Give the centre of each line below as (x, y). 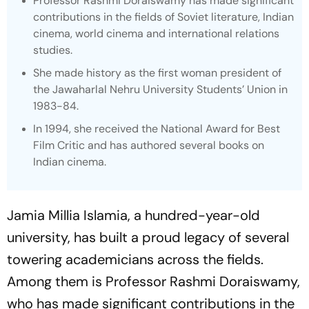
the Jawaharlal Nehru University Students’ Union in (160, 89)
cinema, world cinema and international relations (156, 33)
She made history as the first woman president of (157, 73)
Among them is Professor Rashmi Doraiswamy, (153, 281)
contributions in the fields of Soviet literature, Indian (163, 17)
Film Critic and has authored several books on (149, 145)
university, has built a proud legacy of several (148, 237)
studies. (53, 50)
